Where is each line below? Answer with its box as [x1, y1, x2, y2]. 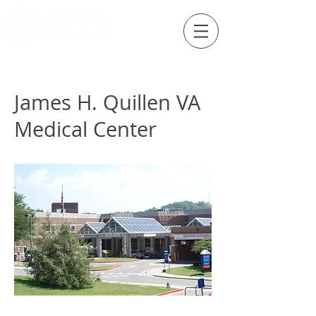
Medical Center [14, 116, 157, 142]
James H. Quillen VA [14, 89, 200, 116]
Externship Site [7, 49, 135, 71]
